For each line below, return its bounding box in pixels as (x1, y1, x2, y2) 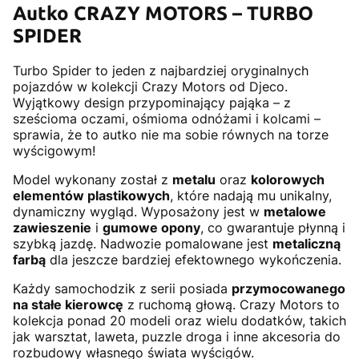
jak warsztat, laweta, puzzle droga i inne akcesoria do (13, 329, 341, 345)
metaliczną (272, 236, 341, 252)
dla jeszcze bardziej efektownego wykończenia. (46, 252, 341, 268)
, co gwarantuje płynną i (200, 220, 345, 236)
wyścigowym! (13, 143, 95, 159)
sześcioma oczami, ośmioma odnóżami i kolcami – (13, 111, 321, 127)
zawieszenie (13, 220, 91, 236)
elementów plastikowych (13, 188, 170, 204)
